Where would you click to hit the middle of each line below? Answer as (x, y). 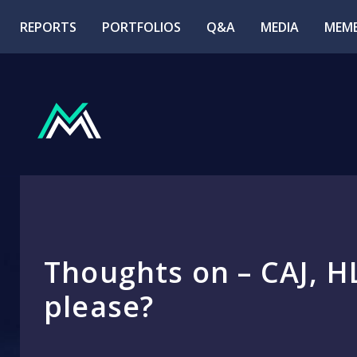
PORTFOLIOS (141, 27)
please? (99, 306)
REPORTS (48, 27)
